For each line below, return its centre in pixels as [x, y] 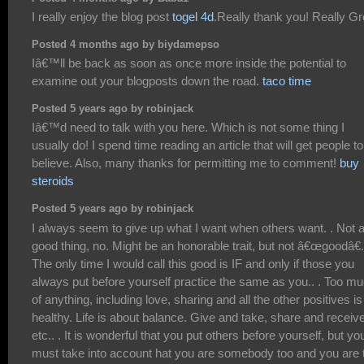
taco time [287, 81]
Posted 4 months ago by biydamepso [126, 44]
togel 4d [193, 17]
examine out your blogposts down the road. [147, 81]
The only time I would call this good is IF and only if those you [193, 263]
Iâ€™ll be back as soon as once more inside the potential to [189, 63]
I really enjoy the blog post [102, 17]
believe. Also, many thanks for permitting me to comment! [186, 163]
